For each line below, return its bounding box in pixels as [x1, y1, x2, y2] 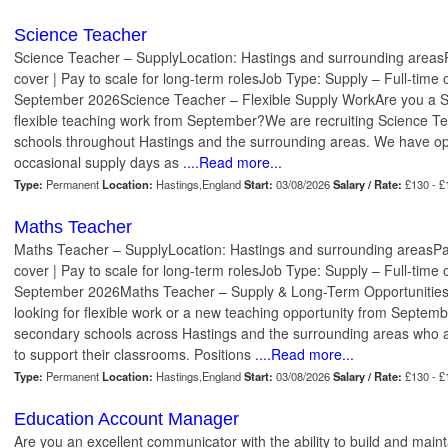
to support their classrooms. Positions [14, 344, 255, 365]
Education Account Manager [14, 409, 239, 430]
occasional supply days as [14, 152, 179, 173]
